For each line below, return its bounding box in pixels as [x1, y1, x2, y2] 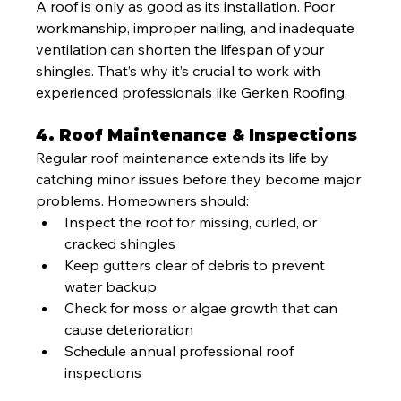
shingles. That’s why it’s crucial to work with [36, 62, 325, 81]
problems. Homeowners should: [36, 192, 250, 210]
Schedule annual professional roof [64, 342, 298, 361]
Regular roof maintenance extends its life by [36, 149, 333, 167]
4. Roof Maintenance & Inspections [36, 125, 358, 146]
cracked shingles [64, 235, 176, 253]
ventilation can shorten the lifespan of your [36, 40, 328, 59]
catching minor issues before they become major [36, 170, 365, 189]
